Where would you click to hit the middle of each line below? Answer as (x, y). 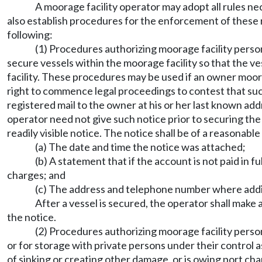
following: (30, 35)
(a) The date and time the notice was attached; (140, 147)
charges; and (36, 175)
